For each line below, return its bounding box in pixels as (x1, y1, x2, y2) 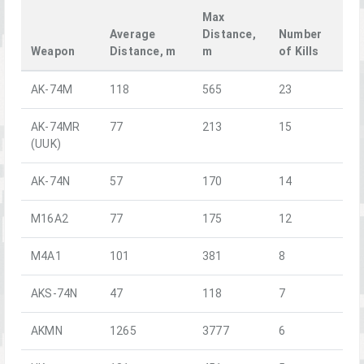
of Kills (279, 44, 319, 59)
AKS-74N (31, 286, 78, 301)
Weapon (31, 44, 76, 59)
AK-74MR (31, 119, 80, 135)
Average (110, 27, 156, 42)
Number (279, 27, 323, 42)
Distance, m (110, 44, 176, 59)
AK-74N (31, 174, 71, 189)
